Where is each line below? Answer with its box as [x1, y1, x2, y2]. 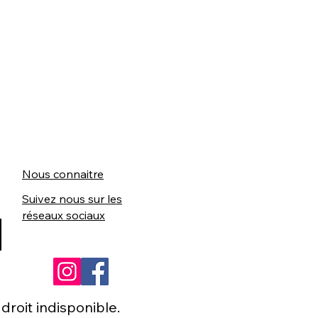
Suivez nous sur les [22, 192, 122, 206]
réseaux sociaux [22, 208, 105, 222]
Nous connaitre [22, 167, 104, 181]
